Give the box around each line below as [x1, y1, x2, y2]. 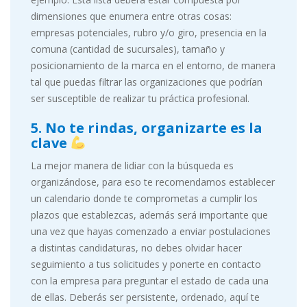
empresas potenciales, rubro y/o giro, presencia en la [31, 26, 267, 39]
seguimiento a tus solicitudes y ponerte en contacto [31, 258, 261, 271]
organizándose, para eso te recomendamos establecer [31, 175, 275, 188]
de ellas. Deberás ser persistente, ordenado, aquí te [31, 291, 260, 304]
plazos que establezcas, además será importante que [31, 208, 268, 221]
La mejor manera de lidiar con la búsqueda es [31, 159, 234, 172]
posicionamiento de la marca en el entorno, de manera [31, 59, 275, 72]
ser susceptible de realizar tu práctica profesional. [31, 92, 249, 105]
